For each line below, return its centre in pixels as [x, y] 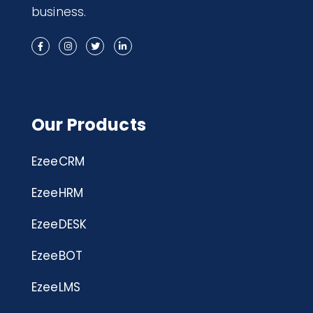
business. [59, 12]
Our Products [89, 125]
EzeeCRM [58, 162]
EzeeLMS [56, 287]
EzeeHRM [58, 193]
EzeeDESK [59, 225]
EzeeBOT [57, 256]
